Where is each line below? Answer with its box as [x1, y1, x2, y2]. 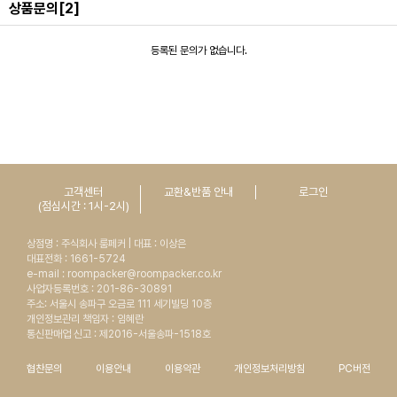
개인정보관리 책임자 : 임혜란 [27, 312, 144, 325]
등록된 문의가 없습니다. [150, 43, 247, 57]
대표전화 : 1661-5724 [27, 252, 126, 265]
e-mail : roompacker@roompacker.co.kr [27, 267, 222, 280]
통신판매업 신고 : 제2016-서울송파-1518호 [27, 327, 211, 340]
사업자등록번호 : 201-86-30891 [27, 282, 172, 295]
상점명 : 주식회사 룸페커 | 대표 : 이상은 [27, 237, 186, 250]
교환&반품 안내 [163, 184, 233, 198]
